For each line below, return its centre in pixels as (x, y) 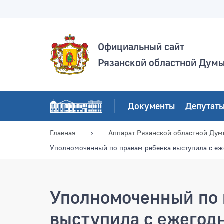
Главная (63, 132)
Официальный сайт (141, 47)
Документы (152, 106)
